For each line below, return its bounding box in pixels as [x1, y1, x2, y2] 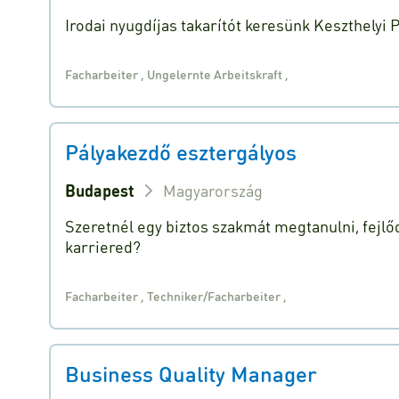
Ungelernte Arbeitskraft [147, 65, 286, 82]
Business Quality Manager [65, 360, 318, 387]
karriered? [65, 236, 142, 256]
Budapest [65, 180, 135, 200]
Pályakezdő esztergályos [65, 138, 297, 166]
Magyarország [163, 180, 264, 200]
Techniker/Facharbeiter [147, 287, 284, 304]
